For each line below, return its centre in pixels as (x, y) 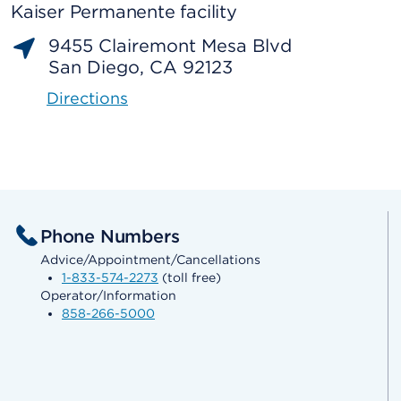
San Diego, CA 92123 (141, 67)
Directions (87, 98)
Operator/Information (108, 296)
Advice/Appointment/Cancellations (150, 260)
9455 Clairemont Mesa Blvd (170, 46)
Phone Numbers (110, 237)
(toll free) (190, 278)
